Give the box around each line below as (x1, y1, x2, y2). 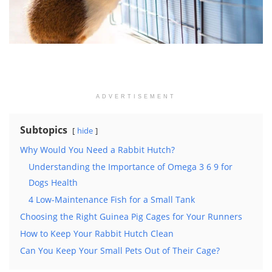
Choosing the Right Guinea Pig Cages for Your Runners (20, 210, 242, 222)
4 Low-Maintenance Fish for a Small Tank (29, 193, 195, 205)
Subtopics (20, 123, 67, 137)
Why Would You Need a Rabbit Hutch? (20, 143, 175, 155)
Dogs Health (29, 176, 78, 188)
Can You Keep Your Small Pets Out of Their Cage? (20, 244, 220, 256)
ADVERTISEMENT (96, 93, 176, 100)
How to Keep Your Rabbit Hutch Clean (20, 227, 174, 239)
